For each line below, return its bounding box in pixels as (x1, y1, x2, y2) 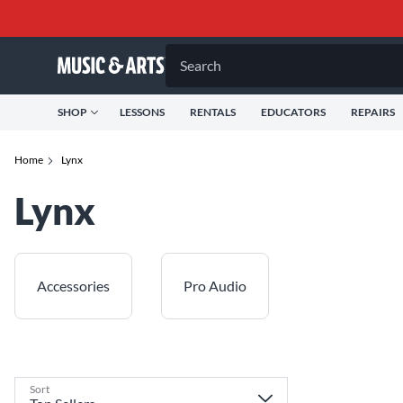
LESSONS (120, 105, 165, 119)
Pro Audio (184, 277, 246, 294)
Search (180, 57, 221, 74)
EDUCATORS (261, 105, 326, 119)
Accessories (37, 277, 110, 294)
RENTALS (190, 105, 236, 119)
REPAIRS (351, 105, 395, 119)
